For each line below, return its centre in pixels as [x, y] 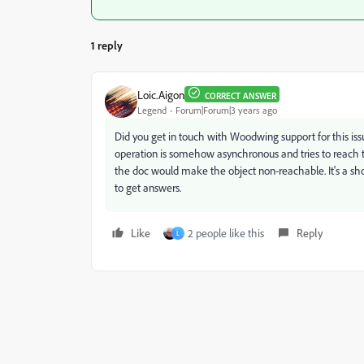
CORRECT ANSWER [240, 96]
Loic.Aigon [161, 94]
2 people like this [226, 233]
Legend [152, 110]
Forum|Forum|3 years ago [226, 110]
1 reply [107, 45]
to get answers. [148, 187]
